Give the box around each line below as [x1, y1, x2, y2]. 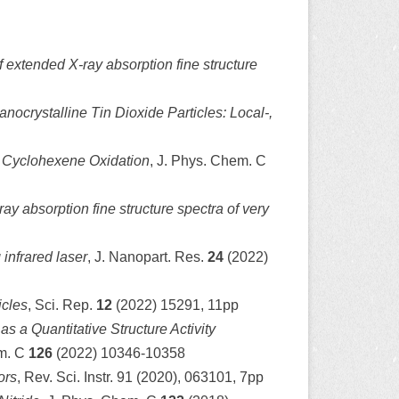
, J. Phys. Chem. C [150, 152, 266, 168]
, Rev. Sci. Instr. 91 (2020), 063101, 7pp [17, 369, 264, 385]
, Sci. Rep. [28, 297, 96, 313]
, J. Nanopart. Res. [87, 248, 208, 265]
